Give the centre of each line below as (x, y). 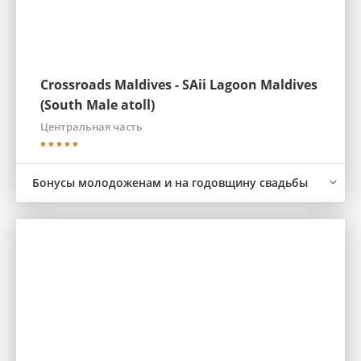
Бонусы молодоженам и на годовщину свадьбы (170, 183)
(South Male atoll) (98, 105)
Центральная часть (91, 127)
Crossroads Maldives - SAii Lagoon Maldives (179, 85)
